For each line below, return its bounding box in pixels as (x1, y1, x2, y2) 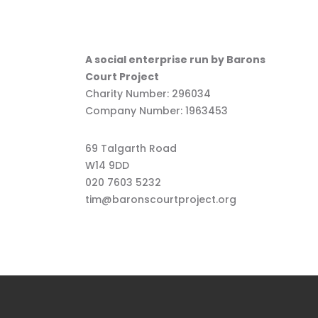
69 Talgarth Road (84, 141, 177, 156)
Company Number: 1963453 (84, 104, 228, 119)
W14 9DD (84, 158, 129, 173)
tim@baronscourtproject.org (84, 192, 236, 207)
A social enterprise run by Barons (84, 53, 265, 67)
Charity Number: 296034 (84, 87, 211, 102)
